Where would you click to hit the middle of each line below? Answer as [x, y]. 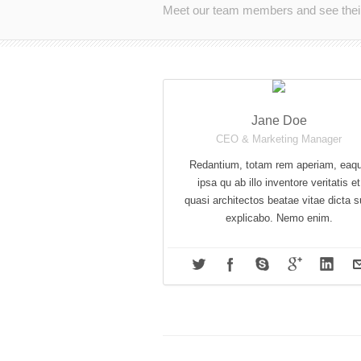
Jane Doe [279, 120]
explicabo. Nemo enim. [279, 218]
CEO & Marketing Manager [279, 139]
